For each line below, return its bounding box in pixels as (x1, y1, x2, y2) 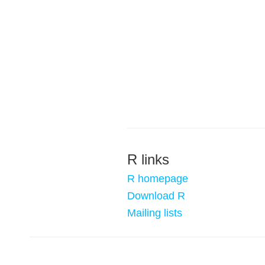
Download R (127, 190, 185, 202)
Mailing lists (127, 207, 182, 219)
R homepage (127, 173, 188, 185)
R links (127, 151, 169, 167)
